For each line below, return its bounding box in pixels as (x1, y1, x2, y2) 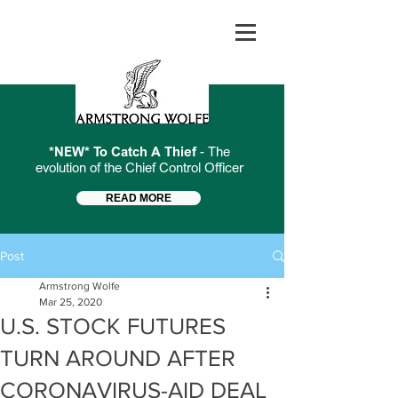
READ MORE (106, 192, 171, 204)
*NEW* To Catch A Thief (48, 143, 200, 159)
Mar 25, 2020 (39, 296, 102, 308)
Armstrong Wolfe (39, 280, 120, 292)
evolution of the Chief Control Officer (35, 159, 243, 175)
